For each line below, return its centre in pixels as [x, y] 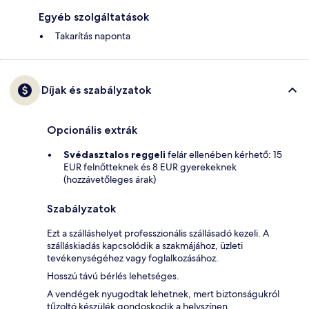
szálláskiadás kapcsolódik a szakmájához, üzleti [145, 246]
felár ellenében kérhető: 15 [224, 155]
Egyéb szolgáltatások [94, 17]
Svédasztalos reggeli [114, 155]
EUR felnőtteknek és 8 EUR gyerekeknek [150, 167]
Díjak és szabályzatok [96, 90]
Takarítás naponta [93, 36]
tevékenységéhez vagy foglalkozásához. [133, 258]
